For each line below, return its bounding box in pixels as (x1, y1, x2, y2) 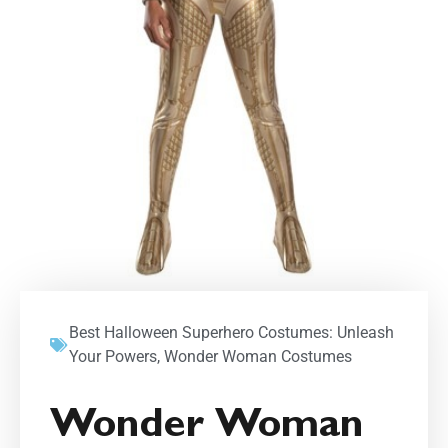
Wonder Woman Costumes (164, 346, 352, 366)
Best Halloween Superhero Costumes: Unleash (69, 322, 394, 342)
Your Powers (69, 346, 157, 366)
